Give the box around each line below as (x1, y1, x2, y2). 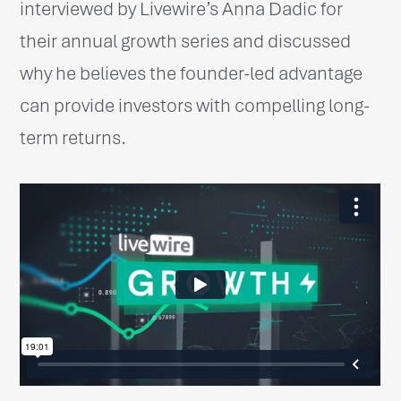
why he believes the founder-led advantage (20, 62, 363, 85)
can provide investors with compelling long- (20, 94, 371, 117)
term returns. (20, 126, 127, 149)
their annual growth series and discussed (20, 30, 352, 53)
